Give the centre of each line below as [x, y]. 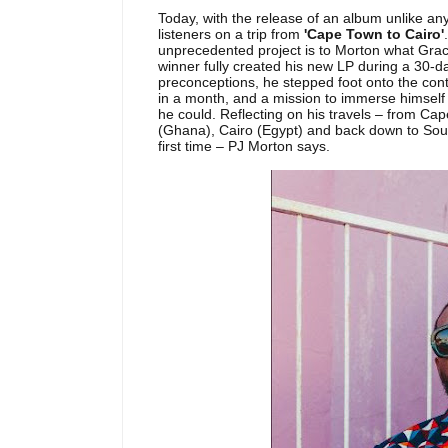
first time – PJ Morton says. [244, 146]
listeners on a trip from [229, 34]
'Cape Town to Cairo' [372, 34]
